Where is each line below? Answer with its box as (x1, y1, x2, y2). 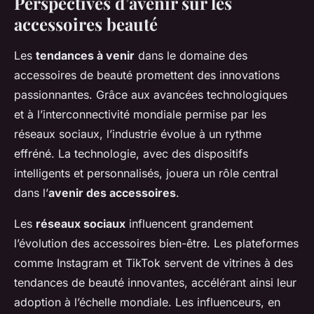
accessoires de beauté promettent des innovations (14, 67, 280, 82)
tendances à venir (36, 48, 135, 62)
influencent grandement (125, 216, 253, 231)
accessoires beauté (14, 12, 158, 35)
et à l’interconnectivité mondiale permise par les (14, 107, 266, 121)
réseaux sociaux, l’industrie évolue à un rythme (14, 126, 261, 141)
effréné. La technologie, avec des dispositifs (14, 146, 248, 161)
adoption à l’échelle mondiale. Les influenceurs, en (14, 294, 280, 309)
